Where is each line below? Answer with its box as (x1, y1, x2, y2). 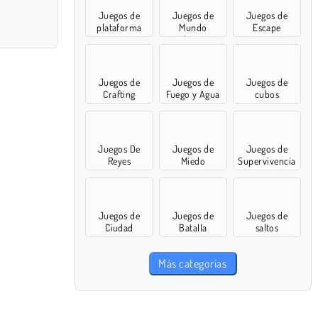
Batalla (179, 221, 207, 234)
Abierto (177, 33, 209, 45)
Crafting (103, 88, 136, 100)
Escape (253, 21, 281, 33)
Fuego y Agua (166, 88, 220, 100)
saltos (255, 221, 279, 234)
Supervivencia (238, 155, 296, 167)
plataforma (97, 21, 142, 33)
